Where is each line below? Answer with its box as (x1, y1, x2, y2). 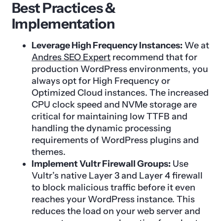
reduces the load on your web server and (32, 205, 200, 217)
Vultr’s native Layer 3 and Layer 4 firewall (32, 170, 203, 181)
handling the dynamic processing (32, 122, 171, 134)
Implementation (12, 15, 115, 32)
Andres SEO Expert (32, 51, 110, 63)
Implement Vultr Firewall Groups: (32, 158, 171, 169)
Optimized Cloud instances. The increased (32, 87, 209, 98)
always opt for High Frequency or (32, 75, 170, 86)
